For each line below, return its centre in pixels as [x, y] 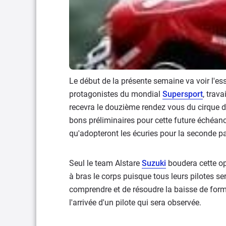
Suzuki [154, 163]
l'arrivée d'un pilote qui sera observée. [135, 203]
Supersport [183, 94]
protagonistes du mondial [116, 94]
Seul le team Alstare [105, 163]
